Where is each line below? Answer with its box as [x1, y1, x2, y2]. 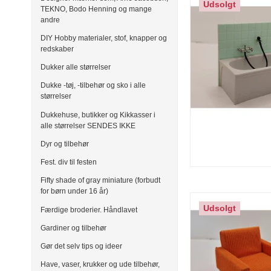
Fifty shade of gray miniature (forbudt [41, 176, 160, 185]
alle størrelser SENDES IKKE [41, 121, 135, 130]
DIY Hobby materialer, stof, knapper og [41, 33, 167, 42]
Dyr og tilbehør [41, 139, 89, 148]
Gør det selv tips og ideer [41, 242, 122, 251]
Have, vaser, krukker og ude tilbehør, [41, 260, 160, 269]
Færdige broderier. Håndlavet [41, 205, 137, 214]
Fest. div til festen [41, 158, 97, 167]
